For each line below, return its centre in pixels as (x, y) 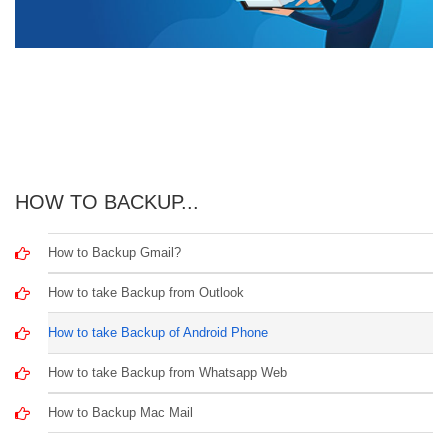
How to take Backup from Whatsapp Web (168, 372)
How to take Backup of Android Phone (158, 332)
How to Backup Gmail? (115, 252)
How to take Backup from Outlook (146, 292)
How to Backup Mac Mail (121, 412)
